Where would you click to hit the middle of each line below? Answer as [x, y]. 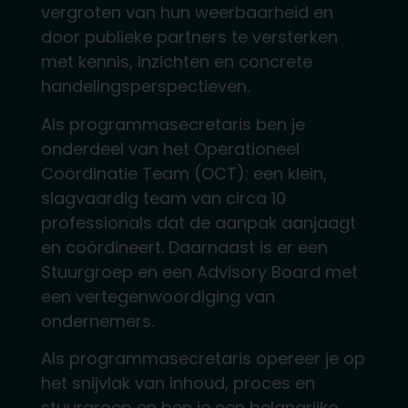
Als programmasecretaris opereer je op [203, 359]
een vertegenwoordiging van [158, 296]
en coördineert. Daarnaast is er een [184, 247]
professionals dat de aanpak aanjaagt [198, 222]
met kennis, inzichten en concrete [176, 62]
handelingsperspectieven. [145, 87]
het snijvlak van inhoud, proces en [178, 383]
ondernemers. [99, 321]
